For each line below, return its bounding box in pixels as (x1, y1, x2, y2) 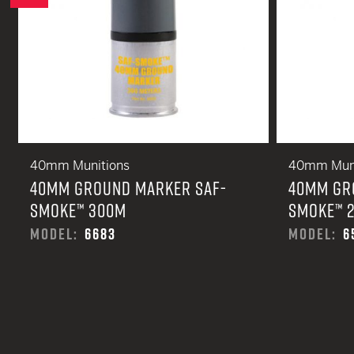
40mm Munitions (30, 157, 130, 174)
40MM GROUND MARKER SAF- (30, 175, 227, 201)
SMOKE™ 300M (30, 197, 126, 224)
